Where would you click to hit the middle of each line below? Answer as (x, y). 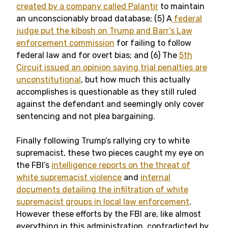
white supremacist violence (69, 177)
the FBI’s (34, 165)
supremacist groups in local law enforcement (103, 202)
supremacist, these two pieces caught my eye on (110, 153)
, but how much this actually (136, 80)
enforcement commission (65, 43)
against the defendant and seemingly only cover (110, 104)
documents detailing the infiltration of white (102, 190)
